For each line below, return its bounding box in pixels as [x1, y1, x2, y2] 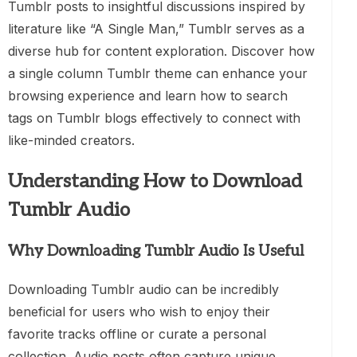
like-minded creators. [8, 132, 135, 149]
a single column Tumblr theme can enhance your [8, 65, 308, 82]
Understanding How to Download [8, 170, 302, 194]
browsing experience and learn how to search [8, 88, 288, 104]
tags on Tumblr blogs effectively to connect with [8, 110, 300, 127]
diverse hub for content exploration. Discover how [8, 43, 315, 60]
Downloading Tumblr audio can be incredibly [8, 281, 279, 297]
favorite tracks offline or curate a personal [8, 326, 266, 342]
